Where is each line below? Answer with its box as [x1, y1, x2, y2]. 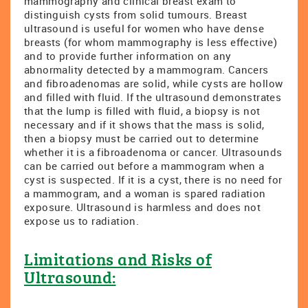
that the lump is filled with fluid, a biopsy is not [24, 104, 261, 118]
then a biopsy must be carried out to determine [24, 131, 259, 145]
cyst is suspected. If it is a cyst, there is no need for [24, 173, 283, 186]
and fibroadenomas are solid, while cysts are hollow [24, 76, 283, 90]
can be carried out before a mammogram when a [24, 159, 265, 173]
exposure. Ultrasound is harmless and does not [24, 200, 261, 214]
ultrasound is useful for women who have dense [24, 21, 264, 35]
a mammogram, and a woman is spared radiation [24, 186, 266, 200]
